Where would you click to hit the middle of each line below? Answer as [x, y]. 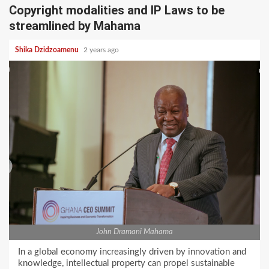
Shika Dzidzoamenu [48, 50]
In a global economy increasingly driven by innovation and [132, 252]
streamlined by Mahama [75, 26]
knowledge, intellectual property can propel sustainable [126, 263]
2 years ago [102, 50]
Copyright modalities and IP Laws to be [117, 10]
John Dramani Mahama [134, 232]
